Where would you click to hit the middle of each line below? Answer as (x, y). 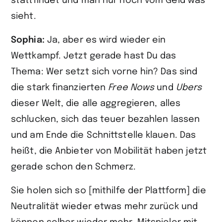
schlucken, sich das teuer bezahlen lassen (106, 119)
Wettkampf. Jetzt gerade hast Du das (94, 56)
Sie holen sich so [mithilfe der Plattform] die (109, 191)
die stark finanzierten (60, 88)
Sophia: (29, 40)
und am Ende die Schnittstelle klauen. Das (104, 135)
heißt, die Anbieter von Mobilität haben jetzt (109, 151)
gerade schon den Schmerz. (74, 167)
